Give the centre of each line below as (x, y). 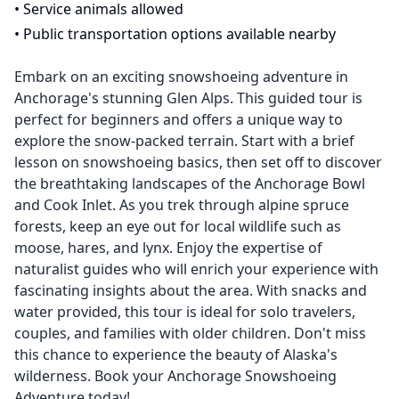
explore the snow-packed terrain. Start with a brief (184, 141)
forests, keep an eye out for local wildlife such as (178, 226)
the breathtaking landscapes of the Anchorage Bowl (190, 183)
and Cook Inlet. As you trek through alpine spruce (182, 205)
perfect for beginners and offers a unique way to (179, 119)
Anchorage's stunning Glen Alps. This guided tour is (188, 98)
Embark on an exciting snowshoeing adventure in (181, 77)
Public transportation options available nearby (179, 34)
